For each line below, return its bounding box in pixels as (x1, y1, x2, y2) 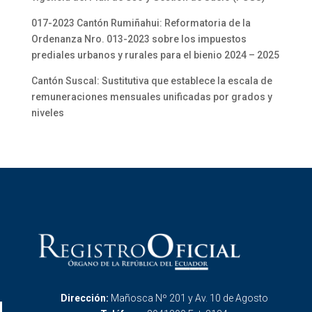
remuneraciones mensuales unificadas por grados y (31, 91, 272, 102)
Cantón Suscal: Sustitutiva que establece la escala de (31, 75, 272, 86)
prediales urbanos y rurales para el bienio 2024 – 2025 (31, 49, 279, 61)
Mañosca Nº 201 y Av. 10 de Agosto (110, 292, 268, 304)
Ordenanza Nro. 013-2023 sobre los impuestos (31, 33, 247, 45)
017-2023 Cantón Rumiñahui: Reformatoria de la (31, 17, 251, 29)
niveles (31, 107, 64, 118)
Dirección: (60, 292, 111, 304)
